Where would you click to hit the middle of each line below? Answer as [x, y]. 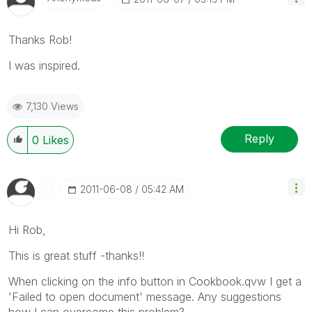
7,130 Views [52, 106]
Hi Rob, [27, 229]
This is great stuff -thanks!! [76, 255]
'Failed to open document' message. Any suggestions [145, 296]
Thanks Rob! [40, 39]
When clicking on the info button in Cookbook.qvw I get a [155, 281]
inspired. [60, 65]
